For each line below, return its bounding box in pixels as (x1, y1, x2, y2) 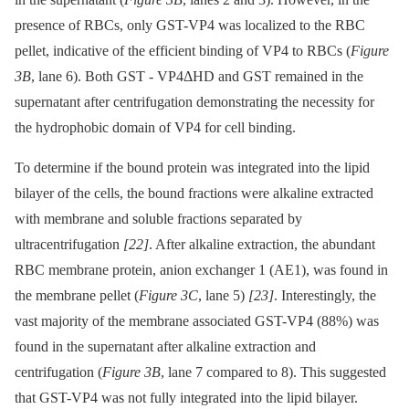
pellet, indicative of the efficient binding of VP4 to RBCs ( (15, 43, 351, 59)
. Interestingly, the (274, 288, 376, 304)
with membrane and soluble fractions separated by (15, 211, 302, 227)
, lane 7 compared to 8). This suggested (161, 364, 386, 381)
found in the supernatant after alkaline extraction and (15, 339, 316, 355)
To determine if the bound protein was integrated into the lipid (15, 160, 370, 176)
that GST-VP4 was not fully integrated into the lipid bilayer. (15, 390, 358, 406)
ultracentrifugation (15, 236, 123, 253)
